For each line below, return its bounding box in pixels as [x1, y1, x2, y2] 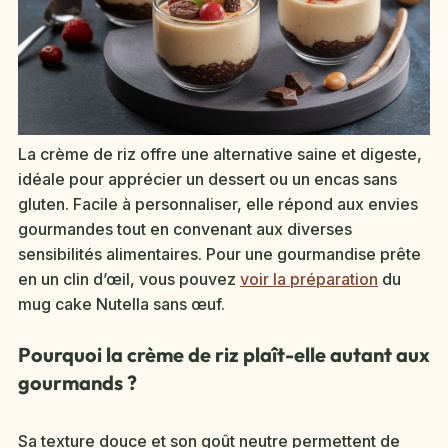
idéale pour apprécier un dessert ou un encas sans [18, 168, 397, 189]
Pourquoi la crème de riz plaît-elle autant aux [18, 341, 430, 367]
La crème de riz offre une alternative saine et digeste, [18, 143, 422, 164]
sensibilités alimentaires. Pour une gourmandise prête [18, 243, 421, 264]
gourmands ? [18, 369, 137, 395]
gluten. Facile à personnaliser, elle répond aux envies [18, 193, 418, 214]
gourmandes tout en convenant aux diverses [18, 218, 352, 239]
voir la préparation [240, 268, 378, 289]
